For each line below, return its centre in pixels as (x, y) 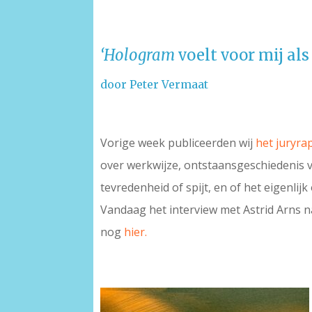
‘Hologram (140, 55)
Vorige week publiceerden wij (178, 143)
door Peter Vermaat (155, 85)
